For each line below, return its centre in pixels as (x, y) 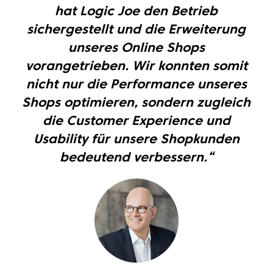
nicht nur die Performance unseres (136, 84)
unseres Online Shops (136, 47)
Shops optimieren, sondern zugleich (136, 102)
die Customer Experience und (136, 120)
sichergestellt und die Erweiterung (136, 29)
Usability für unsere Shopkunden (136, 139)
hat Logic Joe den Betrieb (136, 11)
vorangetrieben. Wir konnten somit (136, 66)
